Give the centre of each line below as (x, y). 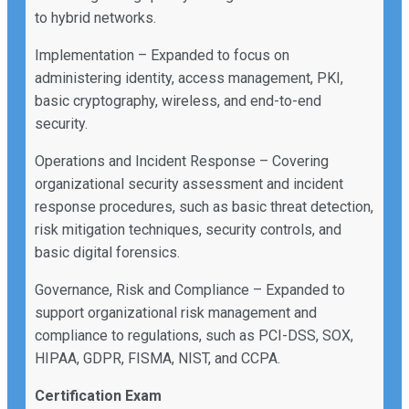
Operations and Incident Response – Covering (182, 162)
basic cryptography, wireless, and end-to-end (178, 101)
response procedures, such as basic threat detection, (204, 207)
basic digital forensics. (107, 253)
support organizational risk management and (176, 313)
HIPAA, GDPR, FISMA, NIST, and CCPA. (157, 359)
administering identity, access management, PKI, (189, 79)
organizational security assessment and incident (189, 184)
